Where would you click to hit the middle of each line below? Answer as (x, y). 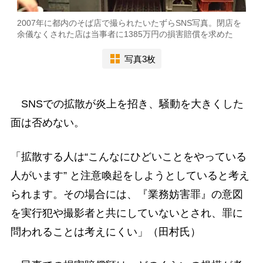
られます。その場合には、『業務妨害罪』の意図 (127, 194)
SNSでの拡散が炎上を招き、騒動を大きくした (127, 104)
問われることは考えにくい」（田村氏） (105, 232)
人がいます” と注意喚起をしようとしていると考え (130, 175)
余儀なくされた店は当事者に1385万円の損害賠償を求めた (125, 34)
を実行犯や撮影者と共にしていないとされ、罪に (127, 213)
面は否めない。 (47, 123)
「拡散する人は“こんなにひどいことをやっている (128, 156)
